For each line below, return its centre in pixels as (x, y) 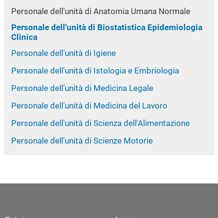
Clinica (24, 37)
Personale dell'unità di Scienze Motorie (82, 140)
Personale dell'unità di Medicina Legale (82, 88)
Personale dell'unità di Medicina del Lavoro (89, 105)
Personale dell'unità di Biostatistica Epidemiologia (107, 27)
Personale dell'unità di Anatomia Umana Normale (100, 11)
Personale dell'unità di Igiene (63, 53)
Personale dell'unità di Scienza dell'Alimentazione (100, 123)
